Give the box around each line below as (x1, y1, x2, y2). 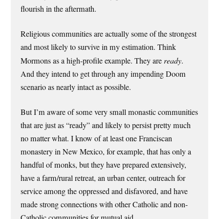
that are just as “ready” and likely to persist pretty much (21, 120, 191, 131)
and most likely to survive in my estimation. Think (21, 42, 176, 53)
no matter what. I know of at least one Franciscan (21, 133, 173, 144)
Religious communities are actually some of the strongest (21, 28, 197, 40)
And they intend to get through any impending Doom (21, 68, 186, 80)
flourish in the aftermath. (21, 3, 97, 14)
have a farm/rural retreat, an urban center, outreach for (21, 173, 186, 184)
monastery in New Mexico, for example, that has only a (21, 146, 192, 157)
